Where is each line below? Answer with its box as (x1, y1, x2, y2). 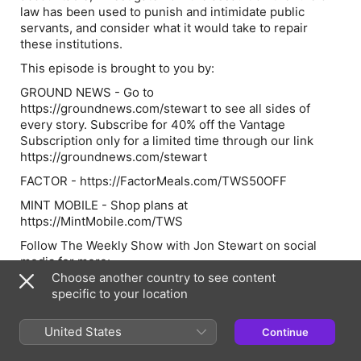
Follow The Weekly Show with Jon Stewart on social (20, 238, 317, 253)
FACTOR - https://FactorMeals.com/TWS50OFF (20, 173, 287, 189)
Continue (261, 326, 309, 338)
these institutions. (20, 36, 122, 52)
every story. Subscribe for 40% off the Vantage (20, 117, 285, 132)
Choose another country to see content (52, 270, 276, 285)
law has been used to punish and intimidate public (20, 4, 305, 19)
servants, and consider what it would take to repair (20, 20, 308, 35)
